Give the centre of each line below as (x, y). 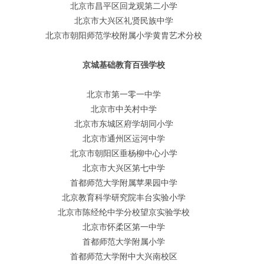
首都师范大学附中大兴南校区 (124, 256)
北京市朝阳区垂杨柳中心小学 (124, 153)
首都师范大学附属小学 (124, 242)
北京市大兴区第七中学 (124, 168)
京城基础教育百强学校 (124, 65)
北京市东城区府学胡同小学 (124, 124)
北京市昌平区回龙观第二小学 (124, 6)
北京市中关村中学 (124, 109)
